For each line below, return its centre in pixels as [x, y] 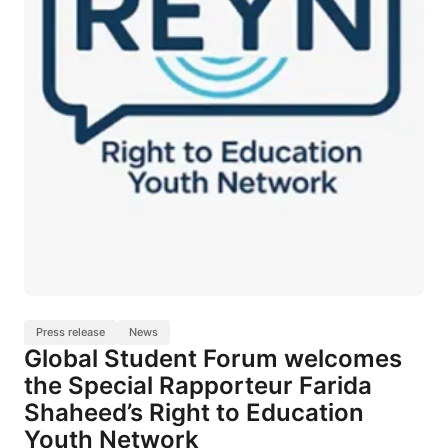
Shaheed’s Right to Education [194, 413]
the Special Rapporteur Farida [198, 386]
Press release [70, 332]
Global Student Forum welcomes [213, 359]
